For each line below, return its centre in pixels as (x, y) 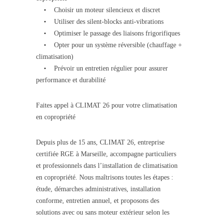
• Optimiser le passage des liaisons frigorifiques (108, 34)
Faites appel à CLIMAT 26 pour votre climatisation (107, 106)
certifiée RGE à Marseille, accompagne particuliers (106, 154)
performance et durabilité (71, 80)
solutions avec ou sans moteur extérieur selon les (103, 213)
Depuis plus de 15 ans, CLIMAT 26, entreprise (100, 143)
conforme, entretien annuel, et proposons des (98, 201)
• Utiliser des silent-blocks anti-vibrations (100, 22)
